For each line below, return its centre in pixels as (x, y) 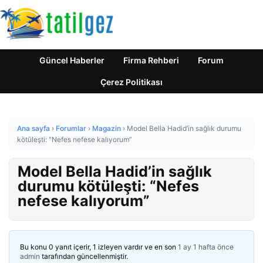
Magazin (107, 128)
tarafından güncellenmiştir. (84, 256)
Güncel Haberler (72, 60)
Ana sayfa (33, 128)
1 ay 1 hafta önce (206, 247)
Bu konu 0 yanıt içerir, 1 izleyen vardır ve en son (99, 247)
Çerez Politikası (131, 82)
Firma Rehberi (151, 60)
